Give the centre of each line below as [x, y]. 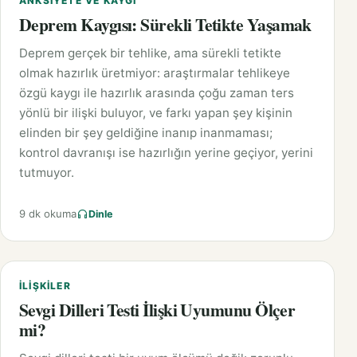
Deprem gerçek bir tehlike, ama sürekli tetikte [150, 53]
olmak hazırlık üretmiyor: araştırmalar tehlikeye [155, 73]
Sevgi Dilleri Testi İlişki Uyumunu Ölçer [157, 310]
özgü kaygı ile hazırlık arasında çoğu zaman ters [157, 93]
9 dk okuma [48, 214]
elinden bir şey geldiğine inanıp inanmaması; [146, 133]
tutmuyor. [47, 173]
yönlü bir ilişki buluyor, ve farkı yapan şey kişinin [156, 113]
